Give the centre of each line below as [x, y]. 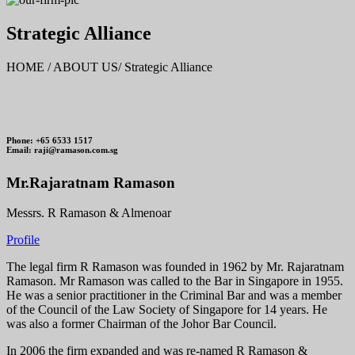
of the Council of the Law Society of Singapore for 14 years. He [167, 310]
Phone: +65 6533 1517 [50, 140]
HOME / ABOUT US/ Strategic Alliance [109, 67]
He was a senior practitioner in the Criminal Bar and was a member [174, 296]
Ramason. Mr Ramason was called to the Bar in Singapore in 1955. [175, 281]
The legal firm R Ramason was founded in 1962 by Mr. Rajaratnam [175, 267]
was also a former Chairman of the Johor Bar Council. [141, 324]
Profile [23, 240]
